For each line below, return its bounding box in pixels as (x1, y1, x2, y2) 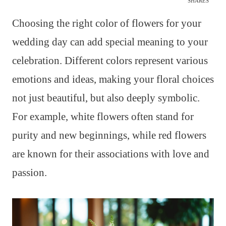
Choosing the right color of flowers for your (12, 17, 201, 30)
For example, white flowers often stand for (12, 110, 194, 123)
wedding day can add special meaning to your (12, 36, 208, 48)
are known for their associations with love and (12, 148, 209, 160)
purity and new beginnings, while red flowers (12, 129, 206, 142)
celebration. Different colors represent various (12, 54, 208, 67)
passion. (12, 166, 47, 179)
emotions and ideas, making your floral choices (12, 73, 214, 86)
